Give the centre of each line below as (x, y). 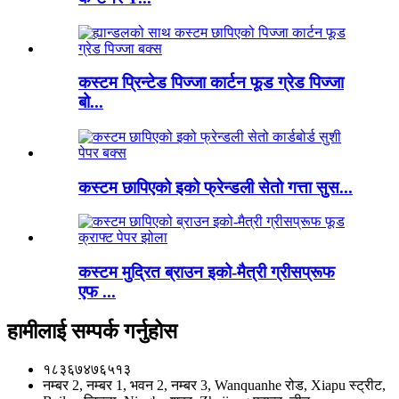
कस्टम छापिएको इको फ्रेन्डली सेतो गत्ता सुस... (216, 187)
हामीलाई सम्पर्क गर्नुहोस (92, 332)
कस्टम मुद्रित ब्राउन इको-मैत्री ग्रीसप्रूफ (207, 273)
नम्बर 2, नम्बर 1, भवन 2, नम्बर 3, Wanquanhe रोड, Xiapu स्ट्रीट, (214, 385)
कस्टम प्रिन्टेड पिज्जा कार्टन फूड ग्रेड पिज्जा (211, 83)
